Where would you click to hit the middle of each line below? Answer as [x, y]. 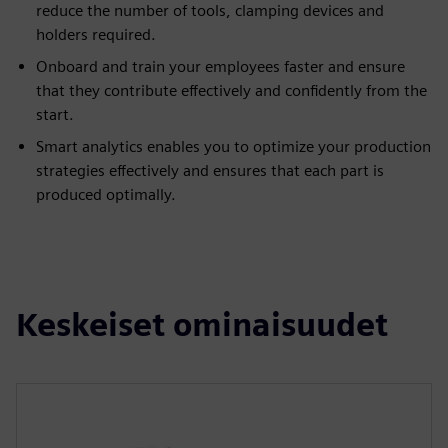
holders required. [96, 34]
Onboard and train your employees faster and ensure [220, 66]
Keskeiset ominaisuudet [202, 324]
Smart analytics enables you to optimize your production [233, 146]
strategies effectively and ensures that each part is [210, 170]
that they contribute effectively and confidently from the [231, 90]
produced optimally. [106, 194]
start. [55, 114]
